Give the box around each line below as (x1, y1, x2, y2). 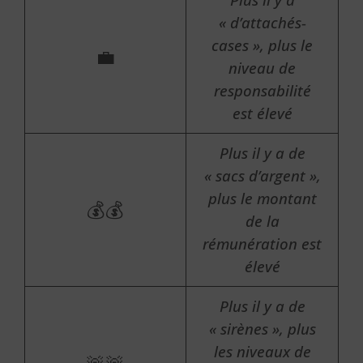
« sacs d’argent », (203, 165, 321, 186)
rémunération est (203, 233, 322, 254)
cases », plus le (211, 35, 313, 55)
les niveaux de (213, 341, 311, 361)
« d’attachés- (218, 12, 306, 32)
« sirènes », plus (208, 318, 316, 339)
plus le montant (207, 188, 317, 208)
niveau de (228, 58, 296, 78)
